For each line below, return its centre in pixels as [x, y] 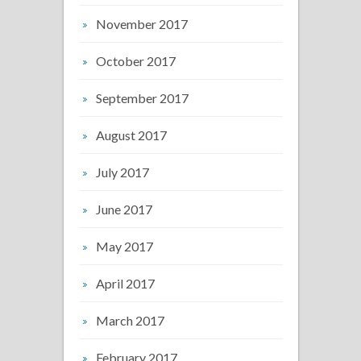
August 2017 [131, 135]
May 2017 [124, 246]
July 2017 [122, 172]
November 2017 [142, 23]
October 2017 [136, 60]
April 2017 [125, 283]
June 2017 [124, 209]
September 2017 [142, 98]
